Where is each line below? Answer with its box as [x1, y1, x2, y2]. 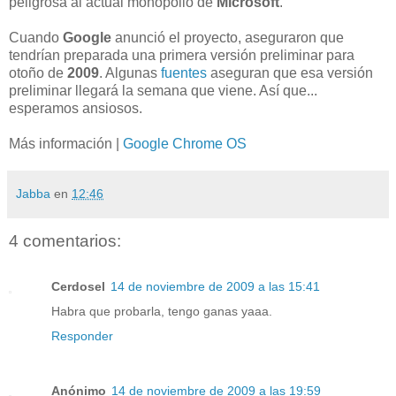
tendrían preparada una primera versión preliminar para [9, 48, 354, 64]
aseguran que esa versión [207, 65, 373, 81]
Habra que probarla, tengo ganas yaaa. [51, 303, 272, 318]
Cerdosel [51, 278, 105, 293]
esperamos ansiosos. [9, 101, 142, 117]
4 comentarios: [9, 231, 121, 250]
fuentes [161, 65, 207, 81]
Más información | [9, 136, 123, 152]
